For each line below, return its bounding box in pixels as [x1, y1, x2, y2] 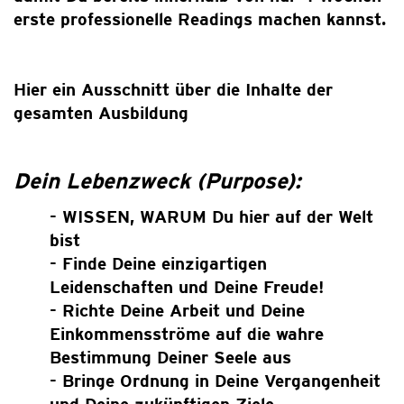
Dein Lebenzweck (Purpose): [14, 169, 301, 193]
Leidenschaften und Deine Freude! [50, 277, 324, 297]
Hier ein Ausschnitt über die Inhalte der [14, 79, 333, 99]
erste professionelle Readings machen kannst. [14, 9, 386, 29]
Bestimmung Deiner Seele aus [50, 347, 291, 367]
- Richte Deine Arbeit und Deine [50, 300, 305, 320]
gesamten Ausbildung [14, 103, 194, 123]
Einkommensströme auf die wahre [50, 324, 324, 344]
